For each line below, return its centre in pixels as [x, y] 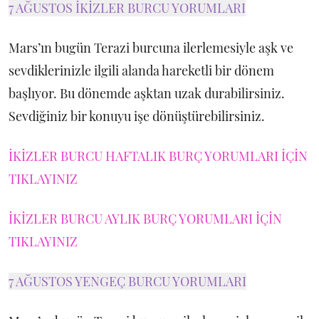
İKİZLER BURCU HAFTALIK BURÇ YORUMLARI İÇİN [158, 156]
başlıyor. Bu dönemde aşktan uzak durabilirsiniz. [147, 93]
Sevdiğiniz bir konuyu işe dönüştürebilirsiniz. [137, 116]
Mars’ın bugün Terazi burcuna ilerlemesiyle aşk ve [151, 48]
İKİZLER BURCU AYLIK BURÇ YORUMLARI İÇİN [145, 219]
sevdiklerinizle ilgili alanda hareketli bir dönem [141, 70]
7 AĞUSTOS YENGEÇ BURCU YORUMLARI [127, 281]
